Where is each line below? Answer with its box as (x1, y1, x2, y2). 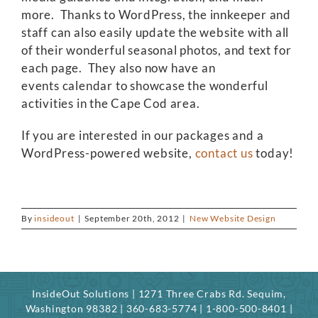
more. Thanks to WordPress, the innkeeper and (21, 7, 291, 22)
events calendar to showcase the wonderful (21, 78, 268, 93)
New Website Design (190, 213, 276, 224)
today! (253, 146, 295, 160)
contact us (194, 146, 253, 160)
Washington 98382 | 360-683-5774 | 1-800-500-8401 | (25, 302, 293, 314)
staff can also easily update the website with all (21, 25, 290, 40)
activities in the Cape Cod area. (21, 96, 200, 111)
